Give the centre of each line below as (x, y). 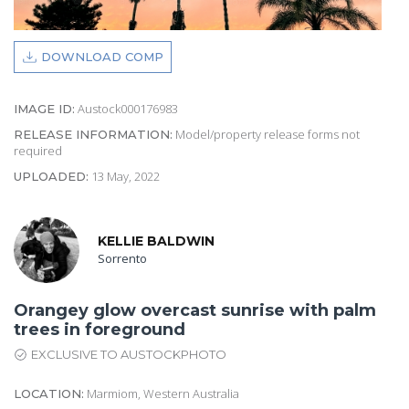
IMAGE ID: (44, 108)
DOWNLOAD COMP (102, 56)
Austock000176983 (126, 108)
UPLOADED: (51, 176)
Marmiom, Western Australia (162, 393)
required (38, 150)
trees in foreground (100, 329)
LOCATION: (49, 393)
